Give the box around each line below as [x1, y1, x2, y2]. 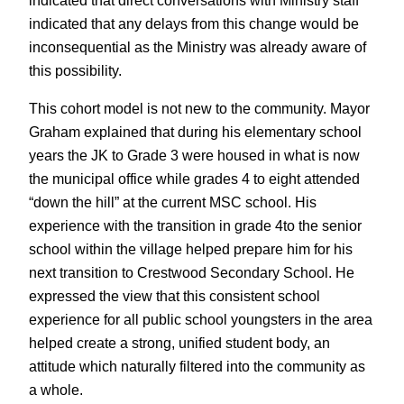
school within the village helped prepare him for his [29, 241, 353, 258]
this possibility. [29, 61, 122, 78]
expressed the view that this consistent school [29, 288, 320, 305]
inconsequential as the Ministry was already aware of [29, 38, 366, 55]
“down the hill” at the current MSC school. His [29, 194, 317, 211]
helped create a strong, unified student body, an [29, 335, 330, 352]
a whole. [29, 381, 83, 399]
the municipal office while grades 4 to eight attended [29, 170, 360, 188]
